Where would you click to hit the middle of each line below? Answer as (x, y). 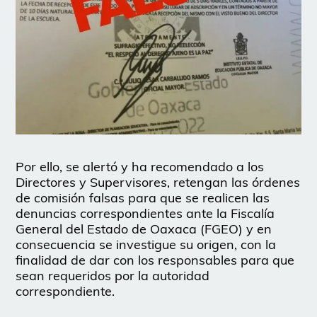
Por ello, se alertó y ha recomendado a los (140, 166)
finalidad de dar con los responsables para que (155, 260)
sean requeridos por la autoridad (113, 275)
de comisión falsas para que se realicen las (143, 197)
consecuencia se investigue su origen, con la (146, 244)
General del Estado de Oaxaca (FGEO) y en (144, 229)
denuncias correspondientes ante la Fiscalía (145, 213)
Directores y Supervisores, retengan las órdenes (158, 182)
